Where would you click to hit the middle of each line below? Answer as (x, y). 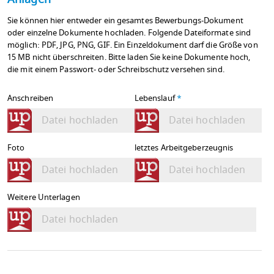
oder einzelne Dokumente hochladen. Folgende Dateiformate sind (129, 33)
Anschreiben (31, 99)
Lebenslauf (155, 99)
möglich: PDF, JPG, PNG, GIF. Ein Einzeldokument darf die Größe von (133, 46)
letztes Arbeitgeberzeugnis (184, 148)
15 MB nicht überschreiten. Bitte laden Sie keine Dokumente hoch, (129, 58)
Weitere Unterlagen (44, 198)
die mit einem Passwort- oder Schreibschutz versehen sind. (116, 70)
